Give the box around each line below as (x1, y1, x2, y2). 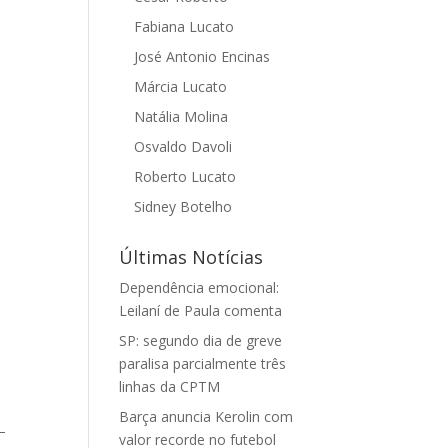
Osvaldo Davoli (134, 137, 233, 156)
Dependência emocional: (119, 278, 280, 297)
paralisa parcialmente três (119, 354, 287, 373)
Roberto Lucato (134, 167, 237, 186)
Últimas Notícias (119, 245, 264, 269)
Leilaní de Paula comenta (119, 301, 283, 320)
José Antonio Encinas (134, 47, 271, 66)
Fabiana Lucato (134, 17, 235, 36)
